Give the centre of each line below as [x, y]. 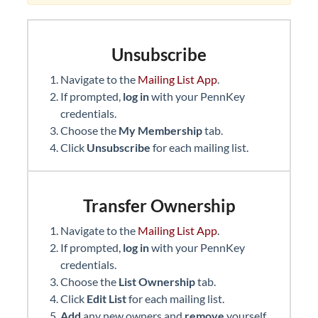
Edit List [108, 298]
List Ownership [158, 281]
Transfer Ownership [159, 205]
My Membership [161, 130]
